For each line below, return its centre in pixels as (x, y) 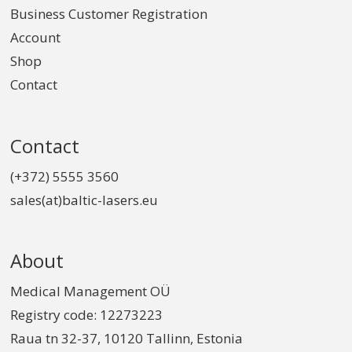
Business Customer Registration (109, 14)
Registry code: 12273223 (87, 314)
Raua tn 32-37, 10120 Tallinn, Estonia (127, 338)
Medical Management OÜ (91, 291)
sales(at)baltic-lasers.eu (84, 200)
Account (36, 38)
